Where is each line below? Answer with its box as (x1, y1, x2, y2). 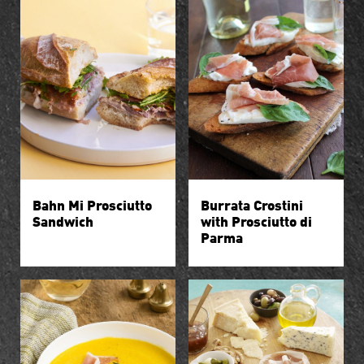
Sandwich (32, 209, 93, 230)
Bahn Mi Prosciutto (32, 193, 152, 214)
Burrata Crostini (201, 193, 303, 214)
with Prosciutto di (201, 209, 312, 230)
